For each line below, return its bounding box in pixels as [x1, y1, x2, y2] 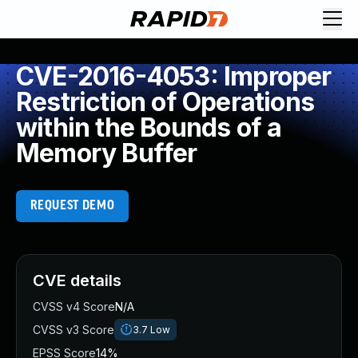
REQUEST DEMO [30, 199, 115, 213]
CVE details [33, 271, 121, 290]
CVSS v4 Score [33, 300, 115, 313]
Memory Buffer [16, 137, 197, 169]
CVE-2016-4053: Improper [16, 61, 332, 92]
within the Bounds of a [16, 112, 282, 143]
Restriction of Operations [16, 86, 315, 117]
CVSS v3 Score [33, 323, 114, 336]
